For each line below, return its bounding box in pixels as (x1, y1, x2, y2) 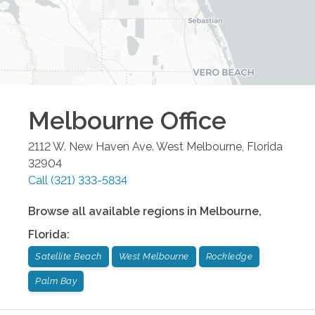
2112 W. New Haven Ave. (28, 139, 154, 153)
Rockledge (205, 250, 252, 262)
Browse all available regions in (28, 204, 200, 218)
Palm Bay (35, 275, 77, 286)
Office (154, 105, 226, 135)
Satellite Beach (35, 250, 102, 262)
